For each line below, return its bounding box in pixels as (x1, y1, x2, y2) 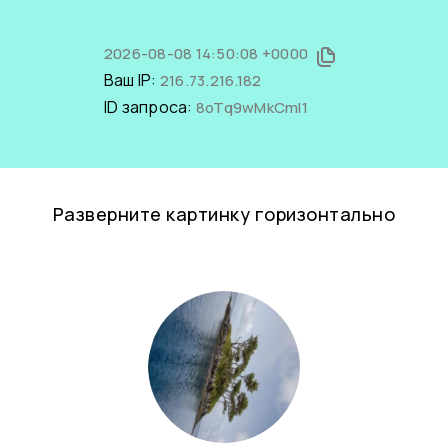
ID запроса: (103, 96, 196, 118)
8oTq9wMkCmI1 (195, 97, 308, 118)
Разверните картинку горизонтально (52, 202, 396, 226)
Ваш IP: (103, 69, 160, 91)
